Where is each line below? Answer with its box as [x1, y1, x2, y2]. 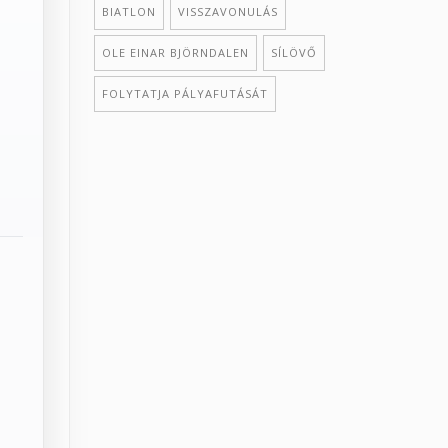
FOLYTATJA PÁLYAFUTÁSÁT [101, 85, 268, 101]
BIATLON [101, 3, 156, 19]
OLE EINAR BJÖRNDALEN [101, 44, 249, 60]
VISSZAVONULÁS [177, 3, 278, 19]
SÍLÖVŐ [270, 44, 317, 60]
